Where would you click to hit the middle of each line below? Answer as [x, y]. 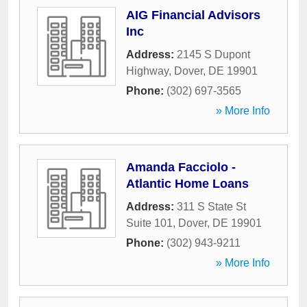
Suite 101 [149, 223]
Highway [147, 71]
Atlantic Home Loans [187, 184]
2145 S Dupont [213, 54]
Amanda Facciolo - [181, 167]
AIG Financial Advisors [193, 15]
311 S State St [211, 207]
